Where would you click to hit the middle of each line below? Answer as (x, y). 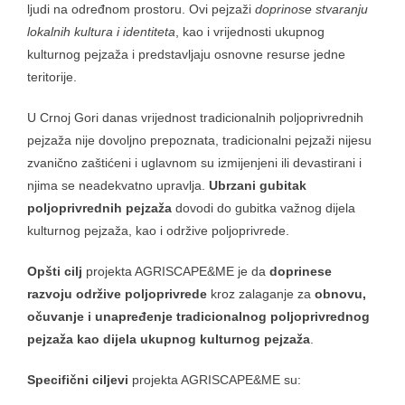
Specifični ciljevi (80, 379)
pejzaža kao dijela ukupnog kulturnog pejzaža (169, 339)
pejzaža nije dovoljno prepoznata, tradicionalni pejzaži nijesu (199, 140)
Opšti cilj (57, 271)
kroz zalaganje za (261, 293)
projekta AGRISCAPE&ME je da (178, 271)
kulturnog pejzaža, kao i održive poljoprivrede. (158, 230)
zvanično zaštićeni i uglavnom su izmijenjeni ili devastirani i (194, 162)
